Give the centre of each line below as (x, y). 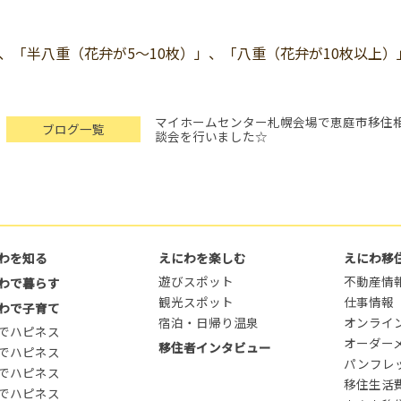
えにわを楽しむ (202, 258)
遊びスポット (196, 282)
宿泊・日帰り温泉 (208, 323)
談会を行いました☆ (212, 137)
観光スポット (196, 302)
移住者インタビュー (214, 348)
